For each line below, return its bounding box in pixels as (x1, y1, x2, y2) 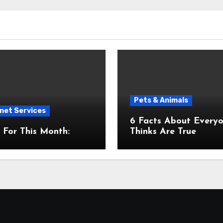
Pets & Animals (134, 96, 188, 105)
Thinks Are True (130, 127, 196, 136)
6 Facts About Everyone (130, 116, 194, 126)
